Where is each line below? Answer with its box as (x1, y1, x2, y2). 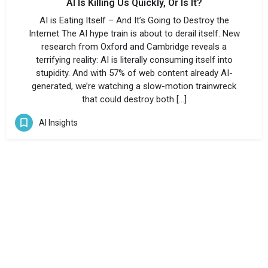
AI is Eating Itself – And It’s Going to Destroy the (39, 15, 229, 26)
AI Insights (39, 117, 78, 127)
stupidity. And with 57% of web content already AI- (35, 68, 233, 78)
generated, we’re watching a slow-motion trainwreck (32, 81, 236, 92)
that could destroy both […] (81, 94, 187, 105)
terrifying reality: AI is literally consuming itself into (35, 54, 233, 65)
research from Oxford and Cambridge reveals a (41, 41, 227, 52)
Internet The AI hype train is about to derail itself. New (28, 28, 240, 39)
